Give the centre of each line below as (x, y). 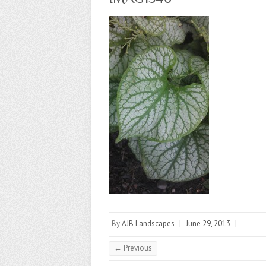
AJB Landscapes (148, 224)
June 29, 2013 (208, 224)
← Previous (133, 248)
